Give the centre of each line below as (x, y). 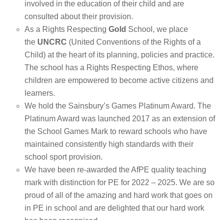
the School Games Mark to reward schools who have (116, 131)
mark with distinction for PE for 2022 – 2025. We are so (120, 182)
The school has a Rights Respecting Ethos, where (111, 68)
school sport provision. (64, 157)
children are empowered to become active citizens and (119, 80)
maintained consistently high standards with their (109, 144)
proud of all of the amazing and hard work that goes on (119, 195)
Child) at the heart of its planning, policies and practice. (120, 55)
